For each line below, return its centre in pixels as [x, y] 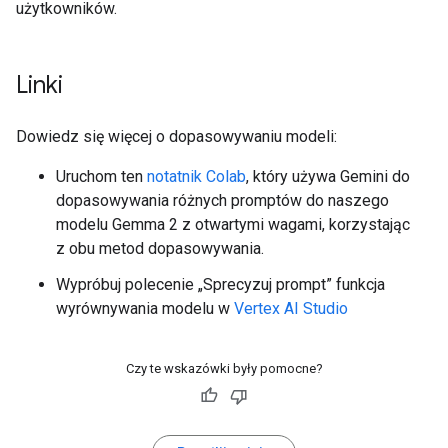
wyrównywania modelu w [145, 308]
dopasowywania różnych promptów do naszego [222, 200]
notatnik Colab [196, 176]
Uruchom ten [101, 176]
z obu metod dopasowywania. [160, 248]
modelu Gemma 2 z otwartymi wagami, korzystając [233, 224]
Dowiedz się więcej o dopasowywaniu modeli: [176, 136]
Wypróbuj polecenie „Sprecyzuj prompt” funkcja [220, 284]
